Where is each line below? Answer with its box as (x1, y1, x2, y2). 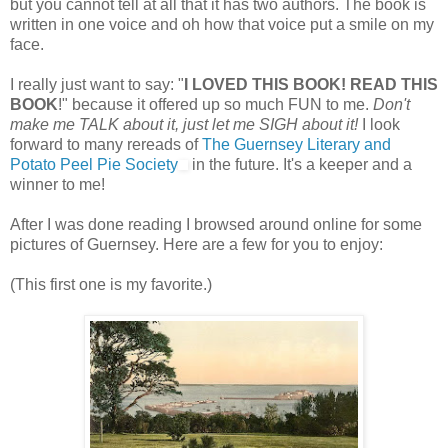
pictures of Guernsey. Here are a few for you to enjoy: (10, 235, 383, 253)
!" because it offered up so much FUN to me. (58, 95, 373, 113)
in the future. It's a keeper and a (188, 155, 412, 173)
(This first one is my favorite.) (10, 275, 212, 293)
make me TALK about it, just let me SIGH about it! (10, 115, 358, 133)
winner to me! (10, 175, 105, 193)
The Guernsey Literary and (202, 135, 391, 153)
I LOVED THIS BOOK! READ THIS (184, 75, 438, 93)
